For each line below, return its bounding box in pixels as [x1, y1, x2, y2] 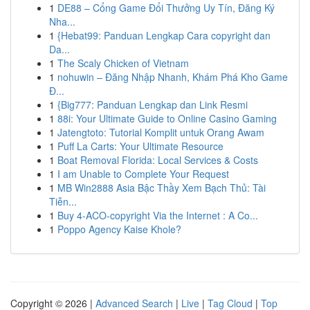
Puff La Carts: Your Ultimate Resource [57, 139, 224, 153]
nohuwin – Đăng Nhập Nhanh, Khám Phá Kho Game [57, 70, 288, 84]
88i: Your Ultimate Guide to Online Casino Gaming [57, 111, 277, 125]
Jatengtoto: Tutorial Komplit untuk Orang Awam [57, 125, 264, 139]
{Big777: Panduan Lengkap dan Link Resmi [57, 98, 248, 111]
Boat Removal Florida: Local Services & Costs [57, 153, 258, 167]
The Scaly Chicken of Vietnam [57, 56, 189, 70]
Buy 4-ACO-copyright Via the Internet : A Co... [57, 208, 258, 222]
